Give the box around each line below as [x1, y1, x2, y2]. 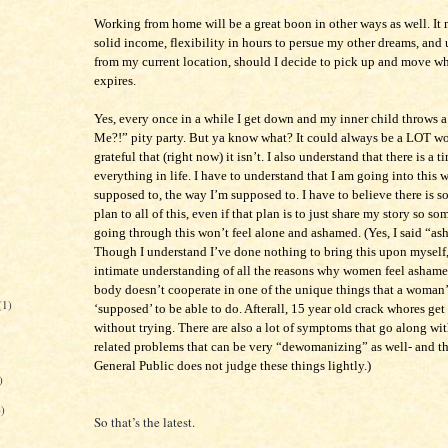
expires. [94, 73, 136, 89]
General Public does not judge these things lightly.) [94, 358, 371, 374]
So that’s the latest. [94, 413, 195, 432]
